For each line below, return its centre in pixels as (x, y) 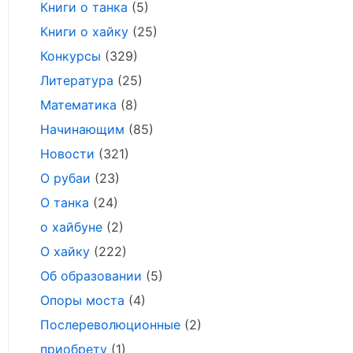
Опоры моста (82, 300)
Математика (78, 105)
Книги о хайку (84, 32)
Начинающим (82, 129)
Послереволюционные (110, 325)
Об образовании (91, 276)
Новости (67, 154)
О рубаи (65, 178)
